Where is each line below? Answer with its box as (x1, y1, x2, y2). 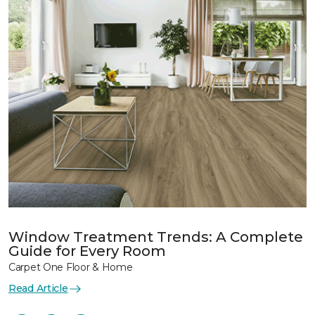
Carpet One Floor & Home (8, 261, 133, 274)
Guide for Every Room (8, 243, 166, 259)
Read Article (8, 282, 68, 295)
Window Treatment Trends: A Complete (8, 229, 303, 245)
